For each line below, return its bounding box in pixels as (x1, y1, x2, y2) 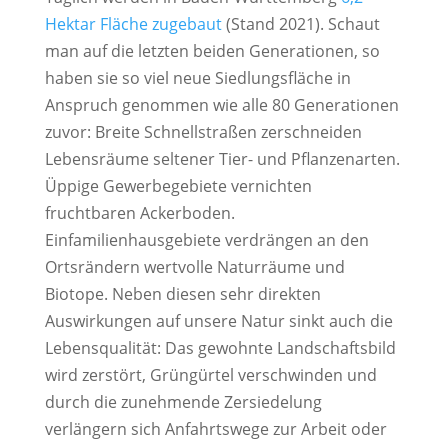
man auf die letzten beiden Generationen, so (44, 39, 380, 62)
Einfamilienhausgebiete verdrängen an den (44, 228, 369, 251)
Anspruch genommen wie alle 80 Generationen (44, 93, 399, 116)
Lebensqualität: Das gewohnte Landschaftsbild (44, 336, 396, 359)
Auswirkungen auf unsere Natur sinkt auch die (44, 309, 393, 332)
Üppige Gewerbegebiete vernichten (44, 174, 312, 197)
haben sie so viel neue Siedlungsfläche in (44, 66, 351, 89)
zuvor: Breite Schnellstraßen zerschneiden (44, 120, 362, 143)
